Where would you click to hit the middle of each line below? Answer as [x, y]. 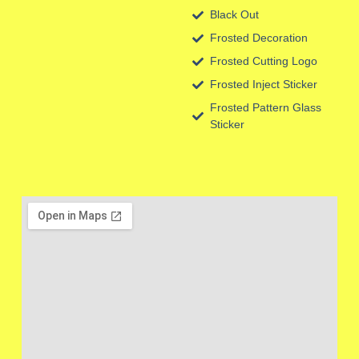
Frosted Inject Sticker [264, 85]
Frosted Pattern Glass [266, 108]
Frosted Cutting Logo [264, 61]
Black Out [235, 15]
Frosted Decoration [259, 38]
